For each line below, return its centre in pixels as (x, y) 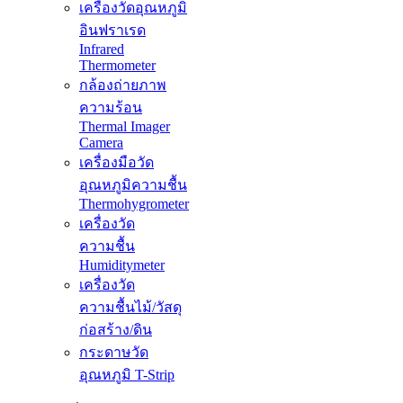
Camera (101, 143)
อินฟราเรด (112, 31)
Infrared (102, 49)
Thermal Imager (125, 127)
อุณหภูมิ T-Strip (127, 375)
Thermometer (117, 66)
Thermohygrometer (134, 204)
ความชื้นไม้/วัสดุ (130, 308)
